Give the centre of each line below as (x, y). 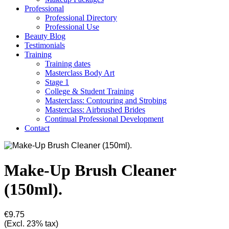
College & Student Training (89, 91)
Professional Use (72, 27)
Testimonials (45, 45)
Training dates (68, 64)
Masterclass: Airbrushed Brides (95, 110)
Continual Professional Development (104, 119)
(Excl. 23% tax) (31, 223)
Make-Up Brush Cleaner (90, 170)
